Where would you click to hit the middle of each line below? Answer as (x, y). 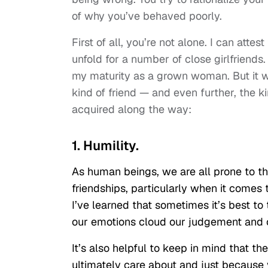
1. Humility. (105, 146)
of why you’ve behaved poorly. (147, 16)
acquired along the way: (132, 109)
